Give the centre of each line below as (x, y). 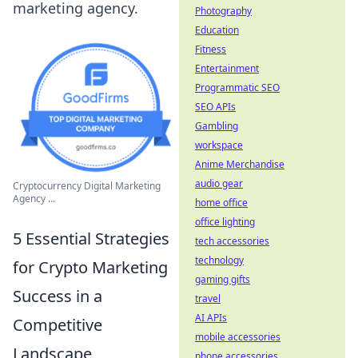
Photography (223, 11)
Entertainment (227, 68)
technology (219, 260)
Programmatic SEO (237, 88)
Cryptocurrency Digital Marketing (87, 186)
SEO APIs (215, 107)
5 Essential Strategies (91, 239)
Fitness (211, 49)
